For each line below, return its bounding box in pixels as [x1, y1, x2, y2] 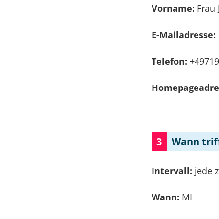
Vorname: [152, 2, 197, 14]
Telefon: [152, 55, 190, 67]
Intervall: [152, 165, 195, 176]
